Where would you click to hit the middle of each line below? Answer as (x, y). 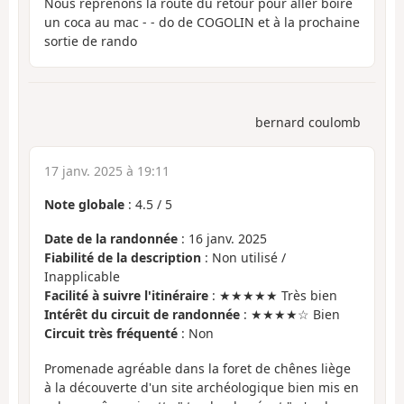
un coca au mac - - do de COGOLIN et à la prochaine (202, 23)
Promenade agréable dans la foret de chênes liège (197, 368)
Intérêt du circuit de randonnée (142, 315)
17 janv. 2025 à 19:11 (107, 170)
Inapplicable (82, 277)
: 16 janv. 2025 (222, 239)
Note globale (84, 204)
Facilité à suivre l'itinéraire (126, 296)
